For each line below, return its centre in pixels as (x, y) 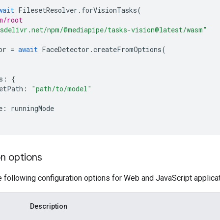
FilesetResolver (48, 10)
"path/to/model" (62, 88)
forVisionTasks (109, 10)
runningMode (32, 108)
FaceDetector (66, 49)
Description (49, 206)
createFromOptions (127, 49)
